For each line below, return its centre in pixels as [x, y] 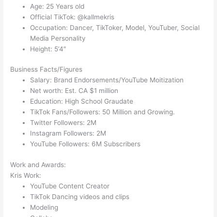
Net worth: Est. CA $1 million [74, 91]
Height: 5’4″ [48, 49]
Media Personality [58, 38]
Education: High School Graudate [82, 101]
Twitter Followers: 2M [63, 123]
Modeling [44, 207]
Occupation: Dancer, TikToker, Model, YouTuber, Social [115, 27]
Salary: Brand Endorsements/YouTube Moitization [107, 80]
